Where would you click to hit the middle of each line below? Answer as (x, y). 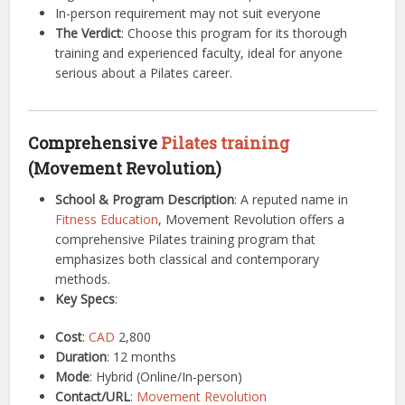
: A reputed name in (292, 199)
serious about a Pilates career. (144, 73)
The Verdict (89, 33)
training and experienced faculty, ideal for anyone (199, 53)
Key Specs (85, 299)
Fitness (76, 219)
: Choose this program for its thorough (235, 33)
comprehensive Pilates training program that (186, 239)
